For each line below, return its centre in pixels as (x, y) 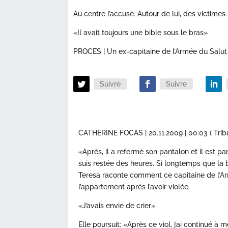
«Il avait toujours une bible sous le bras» (141, 33)
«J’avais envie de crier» (117, 205)
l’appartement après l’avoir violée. (134, 187)
